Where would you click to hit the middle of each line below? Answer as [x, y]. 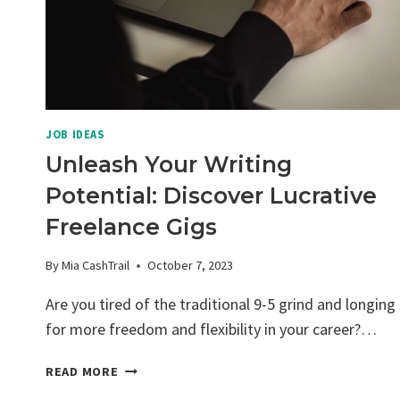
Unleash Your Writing [169, 164]
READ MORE [82, 372]
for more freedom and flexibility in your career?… [211, 329]
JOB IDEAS [75, 134]
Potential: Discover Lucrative [211, 195]
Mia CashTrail [96, 266]
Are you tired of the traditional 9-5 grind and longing [221, 304]
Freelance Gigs [131, 226]
